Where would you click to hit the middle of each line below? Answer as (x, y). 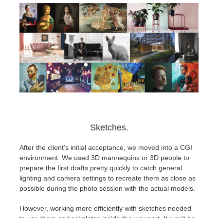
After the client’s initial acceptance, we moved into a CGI (106, 147)
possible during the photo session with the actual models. (107, 188)
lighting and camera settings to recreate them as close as (108, 178)
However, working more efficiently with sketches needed (105, 208)
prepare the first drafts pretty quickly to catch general (101, 168)
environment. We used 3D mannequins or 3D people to (104, 157)
